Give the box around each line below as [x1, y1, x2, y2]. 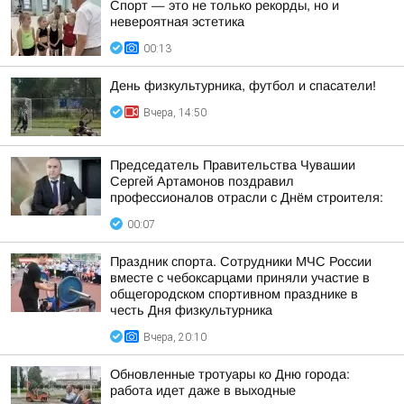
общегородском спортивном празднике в [110, 287, 358, 301]
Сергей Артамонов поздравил [110, 174, 294, 188]
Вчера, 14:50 [143, 106, 207, 119]
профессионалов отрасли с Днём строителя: [110, 190, 383, 205]
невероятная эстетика [110, 14, 244, 29]
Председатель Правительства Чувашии [110, 158, 355, 172]
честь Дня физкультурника [110, 303, 272, 317]
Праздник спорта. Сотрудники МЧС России [110, 254, 372, 269]
